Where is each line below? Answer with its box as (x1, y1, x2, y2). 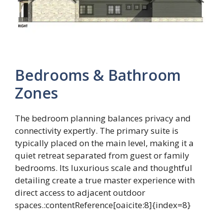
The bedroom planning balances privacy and (15, 112, 191, 124)
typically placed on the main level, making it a (15, 137, 194, 149)
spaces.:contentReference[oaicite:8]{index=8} (15, 199, 191, 211)
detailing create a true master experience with (15, 174, 195, 186)
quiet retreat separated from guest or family (15, 149, 189, 161)
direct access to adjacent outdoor (15, 186, 145, 198)
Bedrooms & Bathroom (15, 64, 181, 85)
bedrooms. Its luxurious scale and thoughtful (15, 162, 192, 173)
